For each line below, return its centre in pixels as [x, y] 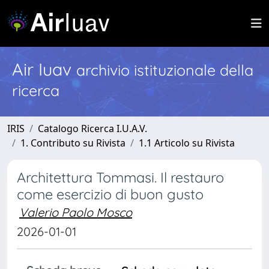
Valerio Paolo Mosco [76, 212]
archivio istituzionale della [165, 70]
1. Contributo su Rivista [73, 143]
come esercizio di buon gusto [110, 194]
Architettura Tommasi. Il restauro [120, 177]
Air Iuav [44, 69]
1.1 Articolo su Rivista [187, 143]
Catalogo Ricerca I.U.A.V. [92, 128]
